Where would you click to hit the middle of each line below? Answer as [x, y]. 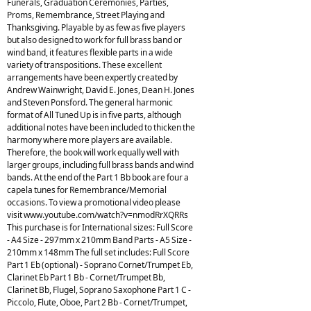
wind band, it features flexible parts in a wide [90, 52]
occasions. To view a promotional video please [94, 202]
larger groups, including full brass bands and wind [100, 165]
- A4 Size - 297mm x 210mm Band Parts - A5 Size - [99, 239]
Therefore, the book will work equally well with [93, 152]
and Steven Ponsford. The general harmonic [90, 102]
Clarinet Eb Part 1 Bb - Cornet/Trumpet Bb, [86, 277]
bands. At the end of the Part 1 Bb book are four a [98, 177]
